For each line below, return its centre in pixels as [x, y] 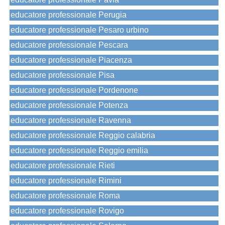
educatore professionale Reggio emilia [79, 151]
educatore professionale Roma [65, 196]
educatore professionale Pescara [69, 45]
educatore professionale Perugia [69, 15]
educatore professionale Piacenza [71, 60]
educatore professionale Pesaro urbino [80, 30]
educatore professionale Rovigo [67, 211]
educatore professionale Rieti [63, 166]
